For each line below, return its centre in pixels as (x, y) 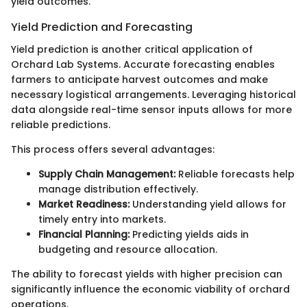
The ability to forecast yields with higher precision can (147, 274)
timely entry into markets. (102, 219)
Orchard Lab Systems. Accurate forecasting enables (143, 64)
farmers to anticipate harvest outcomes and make (139, 79)
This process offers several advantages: (113, 149)
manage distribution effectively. (118, 189)
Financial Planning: (84, 234)
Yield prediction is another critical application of (132, 49)
